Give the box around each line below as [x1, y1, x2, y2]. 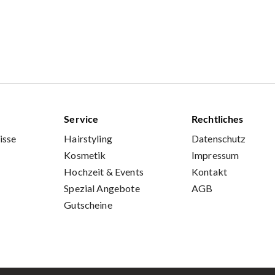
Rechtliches [191, 112, 244, 125]
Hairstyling [64, 132, 112, 144]
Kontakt [191, 165, 227, 177]
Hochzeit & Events [64, 165, 144, 177]
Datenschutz [191, 132, 246, 144]
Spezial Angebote [64, 182, 140, 194]
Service [64, 112, 99, 125]
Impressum [191, 149, 239, 161]
